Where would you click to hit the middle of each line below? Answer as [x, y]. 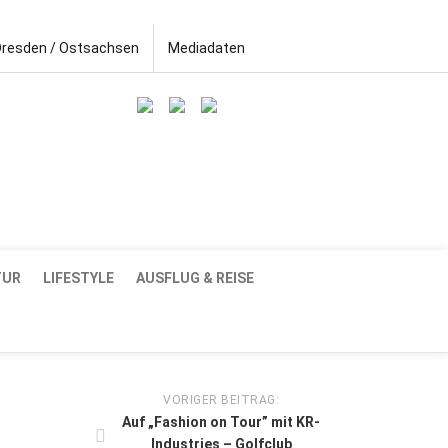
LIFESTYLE [78, 277]
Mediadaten [206, 48]
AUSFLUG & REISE [195, 277]
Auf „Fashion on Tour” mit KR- [221, 421]
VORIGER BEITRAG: [221, 399]
